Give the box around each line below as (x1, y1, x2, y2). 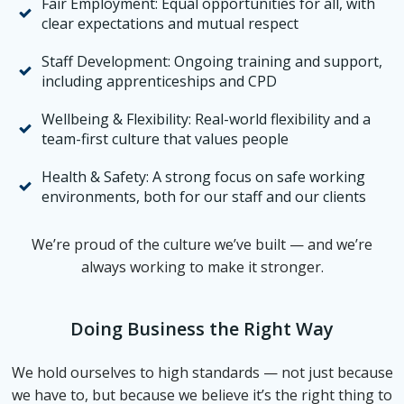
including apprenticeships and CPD (41, 71, 277, 91)
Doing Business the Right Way (70, 317, 334, 341)
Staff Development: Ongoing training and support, (41, 51, 382, 71)
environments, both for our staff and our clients (41, 187, 366, 207)
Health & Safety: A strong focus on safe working (41, 167, 365, 187)
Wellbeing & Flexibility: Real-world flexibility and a (41, 109, 371, 129)
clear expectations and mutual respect (41, 14, 298, 33)
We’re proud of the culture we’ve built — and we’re (32, 234, 372, 254)
